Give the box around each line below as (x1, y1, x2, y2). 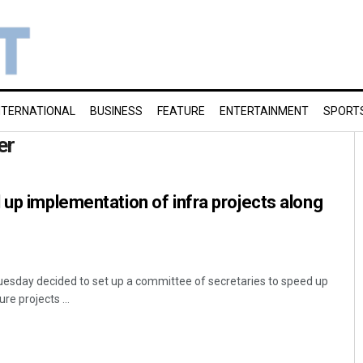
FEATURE (157, 105, 205, 117)
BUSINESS (90, 105, 143, 117)
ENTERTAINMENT (220, 105, 309, 117)
